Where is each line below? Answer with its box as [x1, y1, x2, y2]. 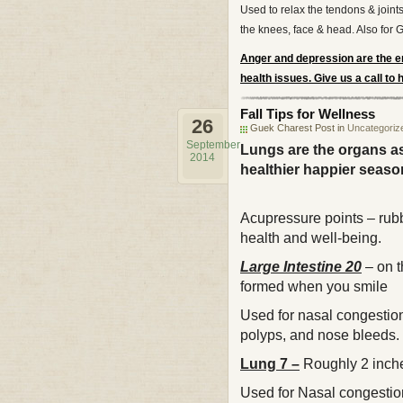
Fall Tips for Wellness [240, 106, 375, 121]
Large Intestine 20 [240, 259, 362, 274]
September [186, 139, 240, 151]
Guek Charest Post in [250, 122, 347, 133]
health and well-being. [240, 230, 381, 246]
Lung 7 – [240, 356, 300, 372]
